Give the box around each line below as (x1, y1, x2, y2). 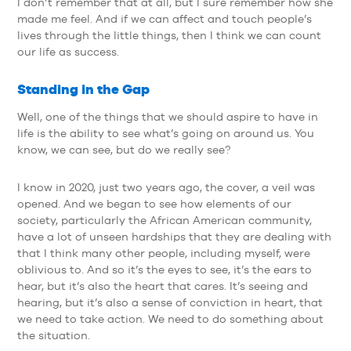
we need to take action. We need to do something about (17, 312, 324, 325)
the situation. (17, 328, 91, 342)
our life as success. (16, 45, 119, 58)
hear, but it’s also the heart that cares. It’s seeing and (17, 279, 309, 292)
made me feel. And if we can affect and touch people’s (16, 12, 312, 25)
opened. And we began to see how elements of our (17, 197, 292, 210)
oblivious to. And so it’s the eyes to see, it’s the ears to (17, 262, 313, 276)
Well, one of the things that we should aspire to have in (16, 110, 318, 124)
